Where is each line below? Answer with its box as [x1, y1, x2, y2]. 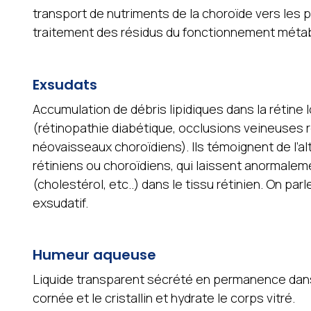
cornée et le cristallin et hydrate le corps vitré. [32, 289, 295, 307]
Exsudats [32, 74, 97, 94]
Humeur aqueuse [32, 245, 156, 265]
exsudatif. [32, 194, 88, 211]
